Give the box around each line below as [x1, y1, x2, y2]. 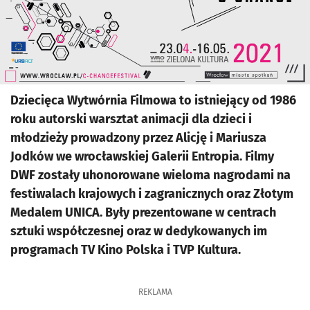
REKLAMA [138, 287, 172, 297]
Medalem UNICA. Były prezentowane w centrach [10, 205, 276, 220]
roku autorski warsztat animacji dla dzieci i [10, 111, 252, 127]
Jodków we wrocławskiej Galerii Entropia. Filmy [10, 149, 274, 164]
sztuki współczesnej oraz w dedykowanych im [10, 224, 267, 239]
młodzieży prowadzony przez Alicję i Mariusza [10, 130, 266, 145]
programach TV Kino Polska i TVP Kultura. [10, 242, 241, 257]
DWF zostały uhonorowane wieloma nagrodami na [10, 167, 291, 183]
